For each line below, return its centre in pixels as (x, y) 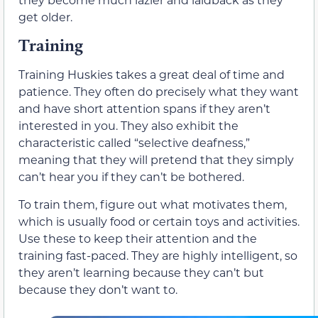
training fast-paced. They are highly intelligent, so (158, 255)
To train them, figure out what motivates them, (153, 204)
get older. (45, 16)
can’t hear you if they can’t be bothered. (131, 177)
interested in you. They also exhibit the (128, 126)
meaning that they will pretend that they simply (156, 160)
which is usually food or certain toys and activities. (159, 221)
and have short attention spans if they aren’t (144, 109)
